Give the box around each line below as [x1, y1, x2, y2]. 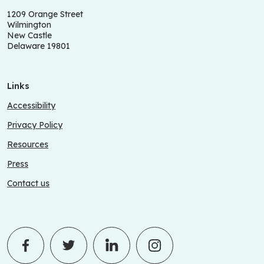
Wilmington [7, 19, 51, 30]
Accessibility [7, 100, 55, 111]
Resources [7, 138, 48, 150]
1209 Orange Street [7, 8, 83, 19]
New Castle [7, 29, 52, 41]
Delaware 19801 [7, 40, 70, 51]
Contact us [7, 177, 49, 189]
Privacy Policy [7, 119, 62, 130]
